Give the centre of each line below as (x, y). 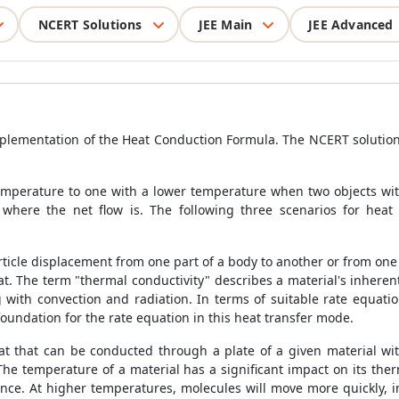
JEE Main (225, 24)
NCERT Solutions (90, 24)
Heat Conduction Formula (199, 139)
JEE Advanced (351, 24)
